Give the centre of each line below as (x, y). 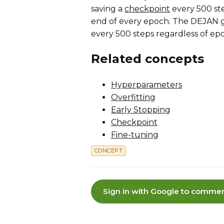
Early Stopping (141, 110)
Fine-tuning (135, 135)
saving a (108, 8)
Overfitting (133, 97)
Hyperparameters (146, 85)
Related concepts (147, 59)
